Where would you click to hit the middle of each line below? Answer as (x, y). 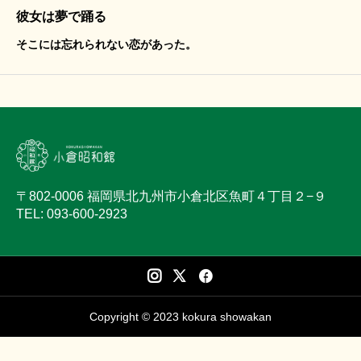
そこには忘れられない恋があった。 (106, 44)
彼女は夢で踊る (61, 16)
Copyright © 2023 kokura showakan (180, 316)
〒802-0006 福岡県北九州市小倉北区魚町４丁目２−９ (171, 196)
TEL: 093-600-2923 (72, 214)
